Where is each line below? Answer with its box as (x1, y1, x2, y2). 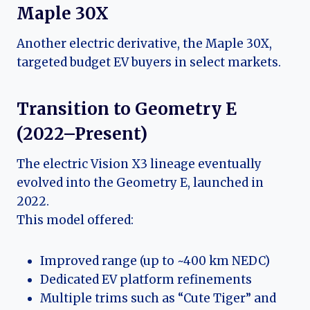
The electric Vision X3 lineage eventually (17, 156, 262, 172)
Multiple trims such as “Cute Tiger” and (40, 291, 276, 307)
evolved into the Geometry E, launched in (17, 175, 264, 191)
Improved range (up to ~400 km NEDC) (40, 253, 270, 269)
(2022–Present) (17, 123, 147, 145)
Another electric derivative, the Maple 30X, (17, 36, 272, 52)
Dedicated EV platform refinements (40, 272, 252, 288)
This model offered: (17, 212, 134, 228)
